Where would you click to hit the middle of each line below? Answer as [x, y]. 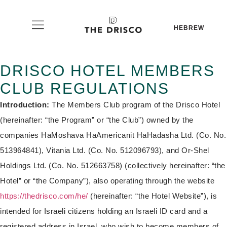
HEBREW [189, 28]
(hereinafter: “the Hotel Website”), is [152, 196]
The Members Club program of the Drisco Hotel [135, 105]
